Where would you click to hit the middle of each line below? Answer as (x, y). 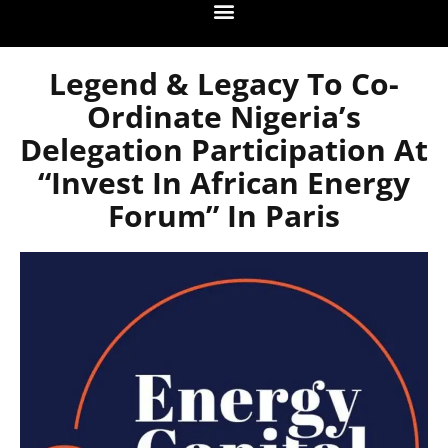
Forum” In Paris (224, 216)
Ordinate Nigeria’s (224, 117)
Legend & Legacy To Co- (224, 84)
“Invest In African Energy (224, 183)
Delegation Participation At (224, 150)
